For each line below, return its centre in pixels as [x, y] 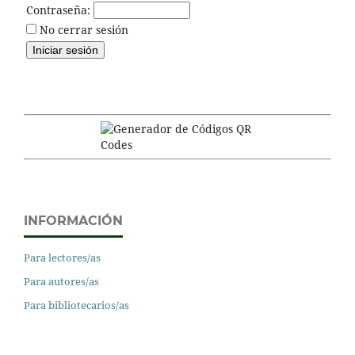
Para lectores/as [62, 257]
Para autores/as [61, 281]
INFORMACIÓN [73, 220]
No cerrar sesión [84, 29]
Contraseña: [58, 10]
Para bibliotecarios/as [76, 305]
